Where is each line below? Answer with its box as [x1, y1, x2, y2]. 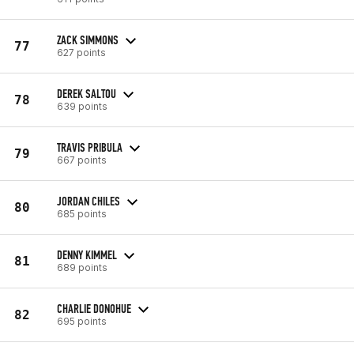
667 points [57, 153, 107, 166]
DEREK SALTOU [57, 85, 116, 101]
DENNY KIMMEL [57, 247, 117, 262]
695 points [57, 314, 107, 327]
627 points [57, 46, 106, 58]
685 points [57, 207, 107, 220]
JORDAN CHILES [57, 193, 120, 209]
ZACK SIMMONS [57, 32, 119, 47]
